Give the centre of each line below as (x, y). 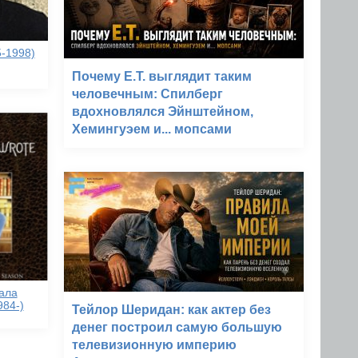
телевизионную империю (154, 345)
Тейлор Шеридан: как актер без (171, 310)
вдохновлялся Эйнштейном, (163, 111)
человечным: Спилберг (147, 94)
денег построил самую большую (177, 327)
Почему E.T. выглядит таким (162, 76)
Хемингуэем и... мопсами (152, 129)
